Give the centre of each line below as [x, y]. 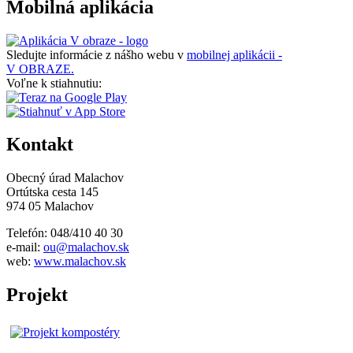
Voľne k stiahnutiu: [54, 83]
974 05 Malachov [50, 206]
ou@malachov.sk [86, 247]
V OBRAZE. [40, 69]
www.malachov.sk [80, 262]
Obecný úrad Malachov [65, 178]
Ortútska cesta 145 [52, 192]
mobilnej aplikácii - [234, 54]
